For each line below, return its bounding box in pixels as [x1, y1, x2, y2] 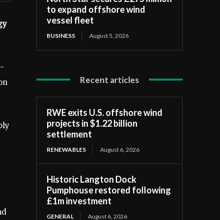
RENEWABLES [47, 145, 86, 153]
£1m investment [47, 195, 112, 206]
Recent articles [80, 74, 139, 85]
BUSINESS [47, 31, 76, 39]
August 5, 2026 [89, 31, 129, 39]
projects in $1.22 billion [47, 117, 138, 129]
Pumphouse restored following [47, 184, 171, 195]
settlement [47, 128, 92, 139]
